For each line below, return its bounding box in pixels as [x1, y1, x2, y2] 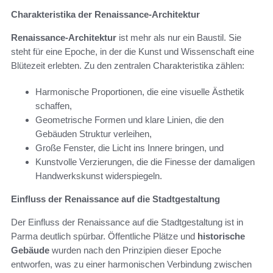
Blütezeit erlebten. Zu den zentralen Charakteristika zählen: [11, 60, 244, 71]
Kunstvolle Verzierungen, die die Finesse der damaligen [35, 156, 255, 167]
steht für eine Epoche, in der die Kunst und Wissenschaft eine [11, 46, 254, 57]
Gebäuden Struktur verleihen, [35, 128, 152, 139]
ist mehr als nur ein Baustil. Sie [116, 32, 241, 43]
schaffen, [35, 100, 72, 111]
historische [197, 230, 245, 241]
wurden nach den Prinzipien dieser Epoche [49, 244, 221, 255]
